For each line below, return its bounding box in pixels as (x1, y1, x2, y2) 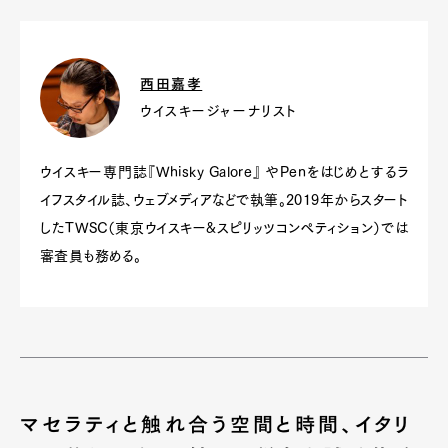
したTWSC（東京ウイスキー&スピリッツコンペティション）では (40, 220, 408, 235)
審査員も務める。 (40, 248, 142, 263)
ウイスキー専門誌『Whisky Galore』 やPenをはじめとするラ (40, 164, 408, 179)
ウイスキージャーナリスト (140, 104, 298, 119)
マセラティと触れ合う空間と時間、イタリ (20, 413, 412, 434)
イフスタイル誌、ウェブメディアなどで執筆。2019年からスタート (40, 192, 408, 207)
